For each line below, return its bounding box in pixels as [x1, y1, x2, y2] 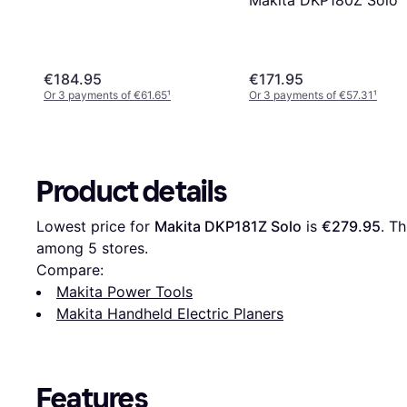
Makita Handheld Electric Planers [56, 303, 283, 323]
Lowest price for [36, 216, 154, 235]
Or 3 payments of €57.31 [249, 87, 373, 102]
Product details [36, 174, 227, 209]
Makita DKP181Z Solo [154, 216, 302, 235]
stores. [97, 238, 148, 257]
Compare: [36, 260, 104, 279]
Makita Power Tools [56, 282, 193, 301]
